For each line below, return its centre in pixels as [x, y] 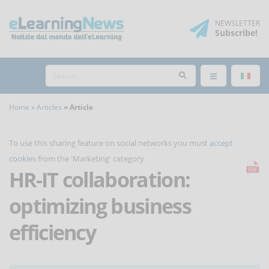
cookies [23, 159]
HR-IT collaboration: [100, 180]
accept [221, 143]
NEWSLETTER [237, 23]
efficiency [53, 232]
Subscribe [235, 33]
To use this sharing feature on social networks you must [109, 143]
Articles [49, 107]
